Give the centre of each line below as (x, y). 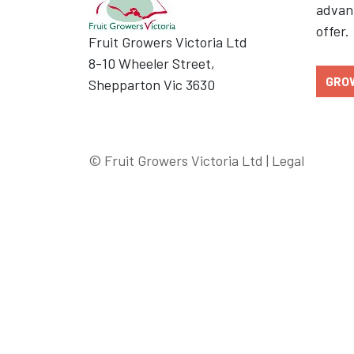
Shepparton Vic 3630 (152, 85)
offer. (333, 31)
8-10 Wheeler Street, (152, 64)
